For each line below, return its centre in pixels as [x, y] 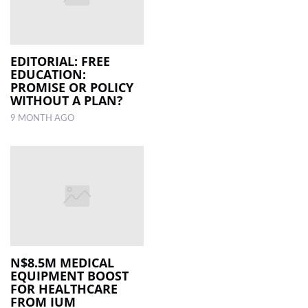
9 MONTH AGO [42, 119]
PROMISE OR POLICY [72, 88]
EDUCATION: [48, 75]
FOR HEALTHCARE [64, 288]
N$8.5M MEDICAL [62, 262]
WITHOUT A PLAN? [67, 101]
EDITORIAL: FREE [60, 62]
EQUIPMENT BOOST [69, 275]
